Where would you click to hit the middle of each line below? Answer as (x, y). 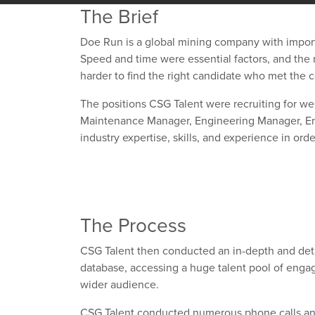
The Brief (119, 16)
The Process (133, 225)
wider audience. (120, 284)
